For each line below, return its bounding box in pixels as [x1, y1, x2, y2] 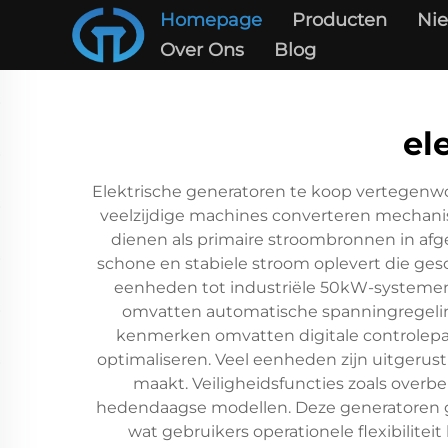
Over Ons [159, 39, 244, 61]
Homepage [159, 9, 262, 31]
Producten [291, 9, 387, 31]
